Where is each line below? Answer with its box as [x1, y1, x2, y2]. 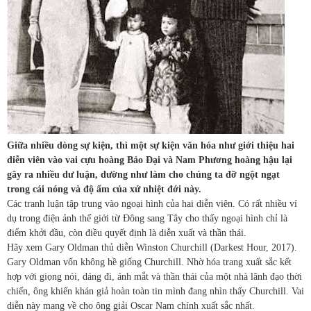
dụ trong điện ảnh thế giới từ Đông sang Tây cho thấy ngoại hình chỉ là [7, 212, 287, 224]
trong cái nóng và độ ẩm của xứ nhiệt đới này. [7, 183, 201, 194]
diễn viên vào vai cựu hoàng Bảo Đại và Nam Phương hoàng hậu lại [7, 154, 292, 165]
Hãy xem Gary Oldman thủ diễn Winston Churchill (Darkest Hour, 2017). [7, 242, 297, 253]
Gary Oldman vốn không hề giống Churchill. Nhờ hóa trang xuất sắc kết [7, 256, 292, 267]
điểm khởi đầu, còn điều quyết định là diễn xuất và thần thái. [7, 227, 246, 238]
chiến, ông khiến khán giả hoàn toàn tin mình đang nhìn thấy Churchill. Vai [7, 285, 304, 296]
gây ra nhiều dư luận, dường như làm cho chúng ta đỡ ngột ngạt [7, 169, 280, 180]
